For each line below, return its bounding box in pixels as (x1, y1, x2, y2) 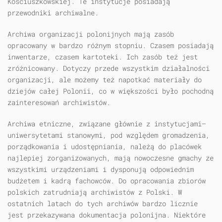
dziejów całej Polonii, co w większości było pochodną (7, 86, 214, 96)
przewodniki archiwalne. (7, 8, 99, 18)
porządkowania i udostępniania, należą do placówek (7, 142, 202, 152)
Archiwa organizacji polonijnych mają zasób (7, 29, 174, 39)
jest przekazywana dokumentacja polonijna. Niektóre (7, 210, 206, 220)
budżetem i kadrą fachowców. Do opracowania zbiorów (7, 176, 206, 186)
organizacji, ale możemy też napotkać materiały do (7, 75, 202, 85)
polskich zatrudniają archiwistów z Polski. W (7, 187, 182, 197)
